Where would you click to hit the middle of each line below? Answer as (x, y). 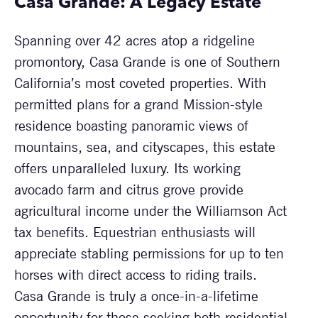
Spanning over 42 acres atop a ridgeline (135, 40)
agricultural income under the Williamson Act (150, 210)
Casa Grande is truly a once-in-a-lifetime (136, 296)
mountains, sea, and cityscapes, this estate (145, 147)
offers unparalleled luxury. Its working (127, 168)
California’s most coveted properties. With (140, 83)
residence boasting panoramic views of (131, 125)
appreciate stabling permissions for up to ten (149, 253)
